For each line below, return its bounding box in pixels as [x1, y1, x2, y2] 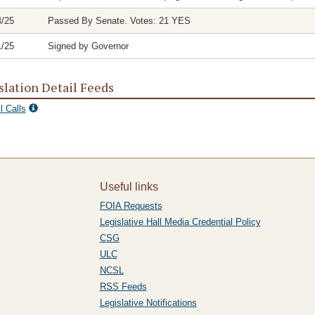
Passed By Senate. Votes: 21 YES [47, 15, 191, 26]
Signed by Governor [47, 41, 129, 51]
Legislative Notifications [99, 297, 197, 308]
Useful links [99, 181, 158, 193]
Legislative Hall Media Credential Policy [99, 217, 261, 227]
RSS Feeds [99, 281, 147, 292]
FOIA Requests [99, 200, 162, 211]
